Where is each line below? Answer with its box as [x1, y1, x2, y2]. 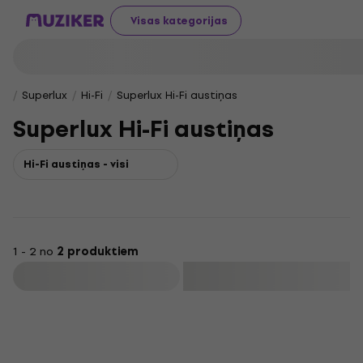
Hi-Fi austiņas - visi [23, 156, 129, 173]
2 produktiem [57, 242, 139, 261]
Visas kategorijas [130, 11, 228, 29]
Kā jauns [194, 305, 241, 322]
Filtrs [85, 267, 111, 285]
